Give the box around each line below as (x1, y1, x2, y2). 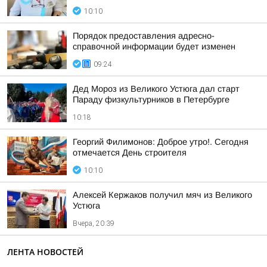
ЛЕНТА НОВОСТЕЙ (7, 246, 83, 257)
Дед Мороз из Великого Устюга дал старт (73, 84, 240, 94)
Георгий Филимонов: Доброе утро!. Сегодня (73, 137, 249, 147)
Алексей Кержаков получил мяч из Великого (73, 190, 252, 200)
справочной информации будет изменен (73, 42, 235, 51)
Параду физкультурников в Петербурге (73, 95, 229, 104)
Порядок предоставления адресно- (73, 31, 215, 41)
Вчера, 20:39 (73, 219, 114, 228)
